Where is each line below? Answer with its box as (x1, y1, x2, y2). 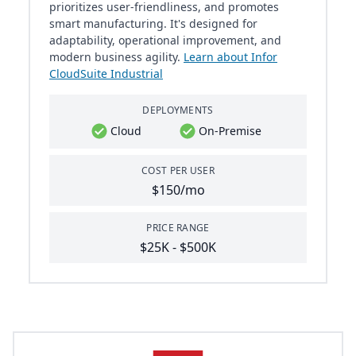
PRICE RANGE (146, 221, 210, 235)
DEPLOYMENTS (142, 103, 214, 118)
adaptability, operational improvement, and (49, 33, 281, 48)
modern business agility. (49, 49, 184, 65)
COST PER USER (141, 164, 215, 178)
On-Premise (199, 123, 262, 139)
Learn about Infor (184, 49, 277, 65)
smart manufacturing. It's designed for (49, 16, 257, 32)
